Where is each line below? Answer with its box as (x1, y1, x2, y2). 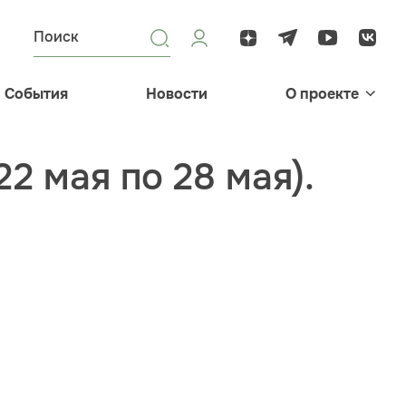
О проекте (285, 84, 359, 103)
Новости (146, 84, 208, 103)
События (5, 84, 68, 103)
